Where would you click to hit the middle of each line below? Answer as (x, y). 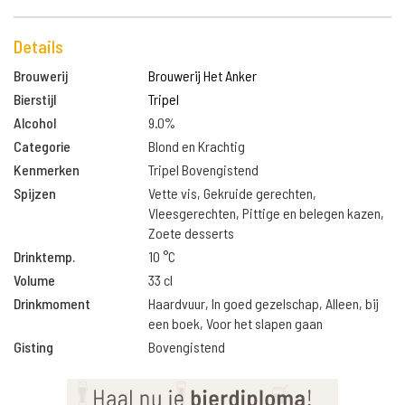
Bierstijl (35, 99)
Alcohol (35, 122)
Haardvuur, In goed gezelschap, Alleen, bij (264, 303)
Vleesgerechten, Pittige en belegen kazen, (267, 213)
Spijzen (35, 193)
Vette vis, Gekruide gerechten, (233, 193)
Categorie (42, 146)
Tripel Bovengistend (204, 170)
